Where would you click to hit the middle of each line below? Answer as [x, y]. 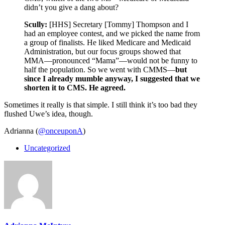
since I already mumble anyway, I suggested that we [112, 78]
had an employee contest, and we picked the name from [112, 33]
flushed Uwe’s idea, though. [48, 114]
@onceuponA [61, 131]
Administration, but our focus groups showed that [102, 51]
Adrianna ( [21, 131]
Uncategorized [47, 148]
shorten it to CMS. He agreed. [75, 87]
